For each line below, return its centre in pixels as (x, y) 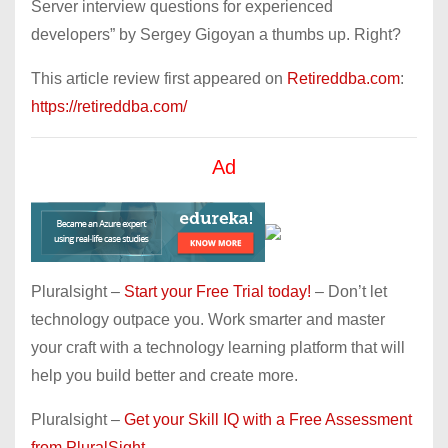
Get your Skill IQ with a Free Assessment (268, 419)
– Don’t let (349, 291)
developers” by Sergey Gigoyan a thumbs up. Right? (216, 34)
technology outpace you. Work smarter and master (208, 319)
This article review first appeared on (159, 78)
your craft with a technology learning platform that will (218, 347)
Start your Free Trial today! (217, 291)
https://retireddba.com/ (109, 106)
